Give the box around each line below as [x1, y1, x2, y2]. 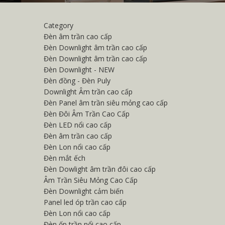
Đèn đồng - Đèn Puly [44, 76, 110, 85]
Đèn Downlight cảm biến [44, 186, 124, 196]
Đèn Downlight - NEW [44, 65, 115, 74]
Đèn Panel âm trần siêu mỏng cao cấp [44, 98, 168, 107]
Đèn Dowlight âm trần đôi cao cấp [44, 164, 156, 174]
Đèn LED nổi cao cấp [44, 120, 111, 130]
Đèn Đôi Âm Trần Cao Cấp [44, 109, 130, 119]
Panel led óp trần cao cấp [44, 197, 127, 207]
